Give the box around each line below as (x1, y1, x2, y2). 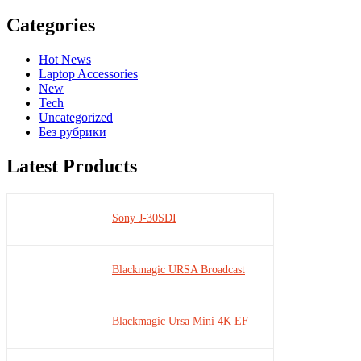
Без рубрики (39, 124, 106, 139)
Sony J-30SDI (112, 211, 176, 224)
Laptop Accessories (39, 66, 138, 81)
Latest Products (6, 155, 137, 176)
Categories (6, 14, 95, 35)
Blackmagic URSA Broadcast (112, 263, 245, 276)
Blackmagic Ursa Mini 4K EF (112, 314, 248, 327)
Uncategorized (39, 110, 113, 124)
